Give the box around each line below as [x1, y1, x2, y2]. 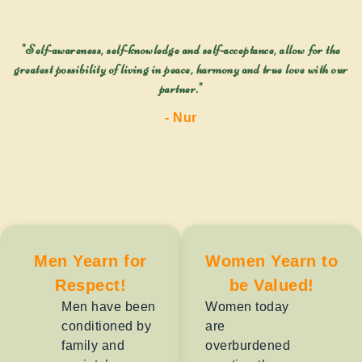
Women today [205, 300, 289, 314]
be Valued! [229, 276, 314, 295]
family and [61, 339, 125, 353]
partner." [158, 81, 204, 98]
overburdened [205, 339, 290, 353]
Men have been [61, 300, 156, 314]
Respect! [55, 276, 126, 295]
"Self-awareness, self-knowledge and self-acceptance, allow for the [21, 42, 341, 59]
